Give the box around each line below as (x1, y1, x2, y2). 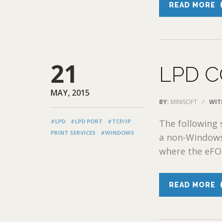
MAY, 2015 (51, 87, 90, 98)
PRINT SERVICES (51, 128, 96, 136)
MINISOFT (170, 97, 198, 106)
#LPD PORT (70, 117, 103, 125)
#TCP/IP (108, 117, 131, 125)
